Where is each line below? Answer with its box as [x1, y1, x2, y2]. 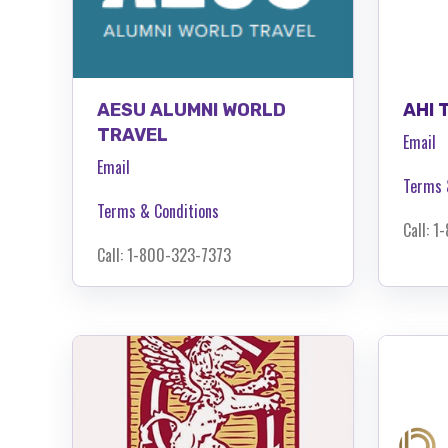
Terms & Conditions [97, 198, 219, 223]
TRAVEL [97, 123, 168, 146]
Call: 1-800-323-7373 [97, 242, 231, 267]
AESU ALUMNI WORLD [97, 98, 286, 121]
